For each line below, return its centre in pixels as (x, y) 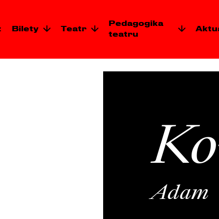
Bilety (25, 28)
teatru (123, 34)
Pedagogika (136, 23)
